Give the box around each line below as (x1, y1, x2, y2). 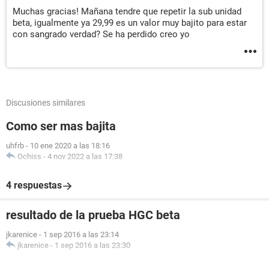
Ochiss (17, 152, 41, 161)
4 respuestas (6, 180, 62, 191)
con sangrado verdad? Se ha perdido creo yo (13, 29, 190, 40)
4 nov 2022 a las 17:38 (47, 152, 122, 161)
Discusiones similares (6, 98, 85, 107)
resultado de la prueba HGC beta (6, 208, 180, 222)
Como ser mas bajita (6, 119, 116, 133)
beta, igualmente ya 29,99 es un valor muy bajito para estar (13, 17, 247, 28)
